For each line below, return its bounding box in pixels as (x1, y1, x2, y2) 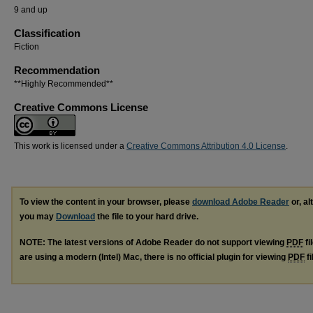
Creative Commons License (14, 101, 148, 113)
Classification (14, 27, 80, 39)
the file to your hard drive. (95, 212, 198, 221)
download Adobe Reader (192, 197, 289, 207)
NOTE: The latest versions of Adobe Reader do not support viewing (20, 237, 286, 247)
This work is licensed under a (14, 141, 126, 151)
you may (20, 212, 56, 221)
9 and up (14, 5, 48, 15)
